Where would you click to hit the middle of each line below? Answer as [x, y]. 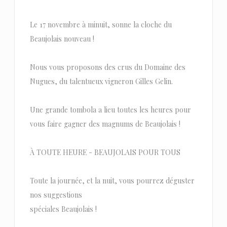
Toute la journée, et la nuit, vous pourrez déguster [112, 180]
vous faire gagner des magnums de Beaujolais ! [105, 124]
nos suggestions [56, 195]
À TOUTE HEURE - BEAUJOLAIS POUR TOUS [105, 152]
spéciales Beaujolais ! [63, 209]
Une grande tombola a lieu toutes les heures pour [110, 109]
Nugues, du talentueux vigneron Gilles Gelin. [101, 81]
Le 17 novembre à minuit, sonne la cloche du [101, 24]
